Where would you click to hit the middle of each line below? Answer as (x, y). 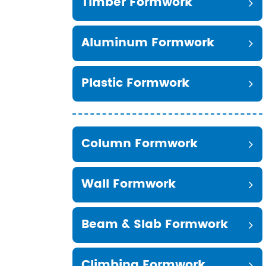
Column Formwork (140, 144)
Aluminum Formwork (148, 43)
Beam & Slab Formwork (155, 225)
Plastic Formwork (135, 83)
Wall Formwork (129, 184)
